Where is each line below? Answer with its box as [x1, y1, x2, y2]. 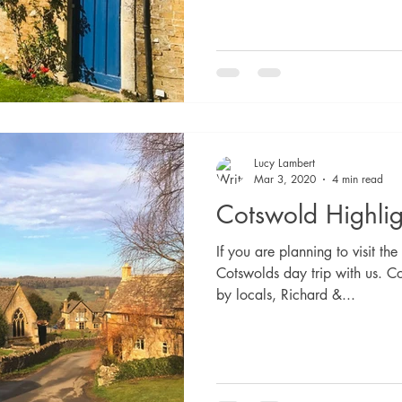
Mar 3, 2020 [254, 171, 316, 187]
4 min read [332, 171, 383, 187]
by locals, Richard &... [216, 285, 355, 304]
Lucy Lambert [254, 155, 315, 170]
